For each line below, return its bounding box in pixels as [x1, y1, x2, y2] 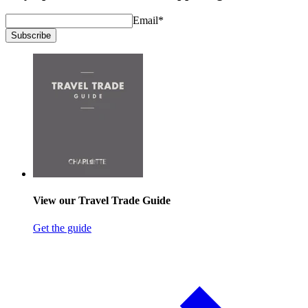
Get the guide [33, 221, 91, 234]
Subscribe [11, 30, 51, 41]
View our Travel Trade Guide [33, 195, 170, 207]
